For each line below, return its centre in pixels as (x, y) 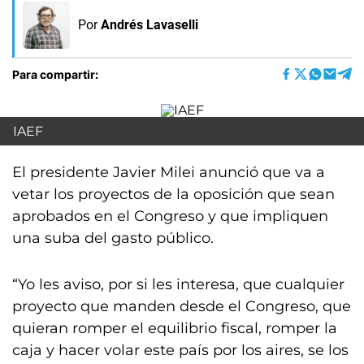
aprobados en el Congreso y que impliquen (170, 216)
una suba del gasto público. (113, 238)
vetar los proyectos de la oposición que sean (173, 194)
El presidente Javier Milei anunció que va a (169, 172)
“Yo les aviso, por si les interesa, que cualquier (178, 284)
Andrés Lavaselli (149, 25)
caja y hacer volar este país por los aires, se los (180, 350)
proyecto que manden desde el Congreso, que (182, 306)
